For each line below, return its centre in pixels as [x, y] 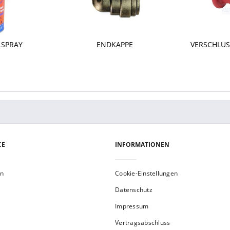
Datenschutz [134, 190]
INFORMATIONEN [142, 145]
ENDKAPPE [115, 44]
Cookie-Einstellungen [146, 173]
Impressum [132, 206]
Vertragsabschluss [143, 223]
